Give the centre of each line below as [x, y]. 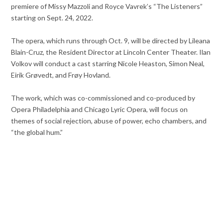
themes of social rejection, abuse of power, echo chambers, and [109, 121]
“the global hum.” [37, 132]
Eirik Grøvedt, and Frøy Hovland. [61, 75]
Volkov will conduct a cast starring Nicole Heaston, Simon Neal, [108, 64]
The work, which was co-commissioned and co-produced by [103, 98]
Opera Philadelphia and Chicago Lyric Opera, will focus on [100, 110]
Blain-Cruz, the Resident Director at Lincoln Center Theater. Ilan [111, 52]
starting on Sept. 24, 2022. [52, 18]
